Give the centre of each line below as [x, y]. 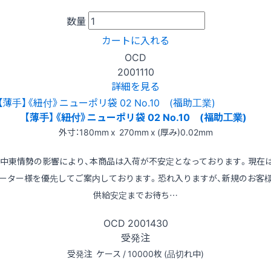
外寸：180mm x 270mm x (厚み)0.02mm [135, 132]
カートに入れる [135, 40]
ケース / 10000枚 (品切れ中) [149, 253]
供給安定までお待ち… [135, 194]
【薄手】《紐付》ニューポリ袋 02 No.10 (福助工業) [135, 116]
